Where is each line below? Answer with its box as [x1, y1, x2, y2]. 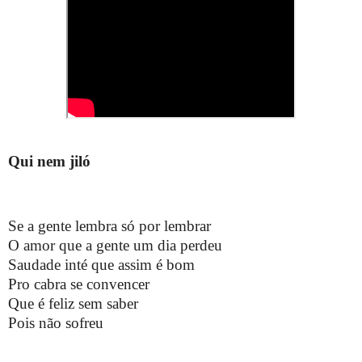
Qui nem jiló [8, 153, 90, 170]
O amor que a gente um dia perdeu [8, 236, 222, 254]
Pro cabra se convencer [8, 275, 149, 293]
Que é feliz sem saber [8, 294, 138, 312]
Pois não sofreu [8, 314, 103, 331]
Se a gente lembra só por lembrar [8, 217, 211, 234]
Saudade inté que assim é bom [8, 255, 195, 273]
